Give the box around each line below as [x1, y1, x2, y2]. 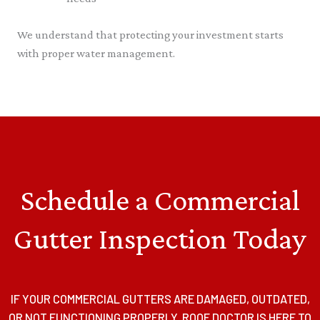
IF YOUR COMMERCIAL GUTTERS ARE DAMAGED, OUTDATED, [10, 291, 310, 306]
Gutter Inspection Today [14, 221, 306, 255]
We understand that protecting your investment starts [17, 27, 284, 41]
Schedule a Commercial [20, 182, 300, 216]
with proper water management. [17, 46, 175, 60]
